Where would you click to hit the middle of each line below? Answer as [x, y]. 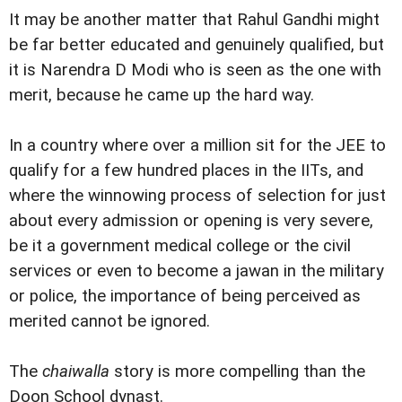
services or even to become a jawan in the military [197, 271]
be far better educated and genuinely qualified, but [197, 44]
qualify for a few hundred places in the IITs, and [186, 170]
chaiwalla [76, 371]
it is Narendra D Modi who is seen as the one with [195, 70]
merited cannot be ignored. [109, 321]
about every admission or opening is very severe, [191, 220]
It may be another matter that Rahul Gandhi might [194, 19]
